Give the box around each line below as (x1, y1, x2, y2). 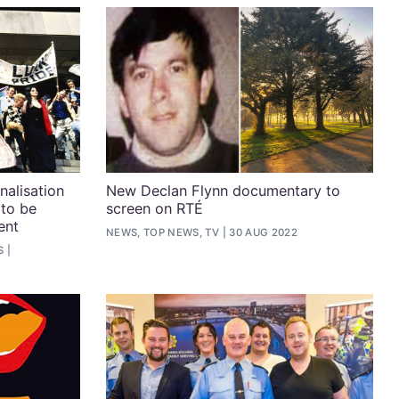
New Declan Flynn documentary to (105, 181, 340, 199)
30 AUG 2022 (229, 226, 298, 240)
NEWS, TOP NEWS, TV (105, 226, 220, 240)
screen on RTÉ (105, 199, 203, 217)
